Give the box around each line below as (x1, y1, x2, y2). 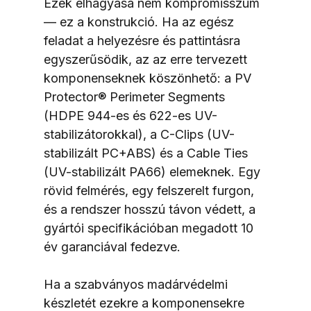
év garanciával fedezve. (43, 239, 180, 254)
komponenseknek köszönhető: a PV (43, 70, 255, 85)
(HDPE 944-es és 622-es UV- (43, 108, 217, 123)
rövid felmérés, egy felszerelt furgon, (43, 183, 258, 198)
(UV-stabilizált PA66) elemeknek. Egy (43, 164, 264, 179)
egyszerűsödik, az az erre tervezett (43, 51, 251, 67)
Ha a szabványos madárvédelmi (43, 276, 231, 292)
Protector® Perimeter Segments (43, 89, 228, 104)
